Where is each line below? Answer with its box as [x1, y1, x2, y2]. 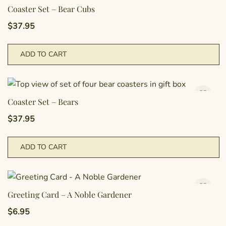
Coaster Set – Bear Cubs [8, 4, 95, 14]
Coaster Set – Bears [8, 96, 78, 107]
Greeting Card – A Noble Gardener [8, 189, 132, 200]
